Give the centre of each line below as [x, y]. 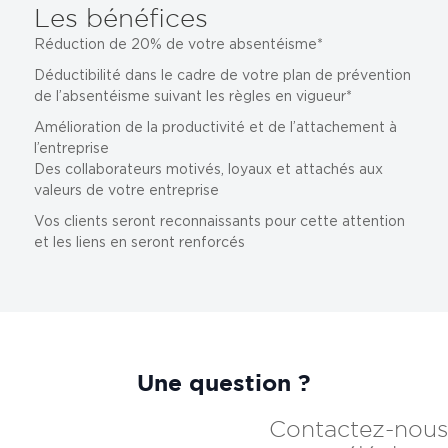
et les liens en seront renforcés [139, 241]
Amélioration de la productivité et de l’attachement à [215, 126]
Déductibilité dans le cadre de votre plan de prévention [222, 74]
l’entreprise [71, 147]
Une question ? [224, 385]
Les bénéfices [120, 19]
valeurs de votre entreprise [126, 189]
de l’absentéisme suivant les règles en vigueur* [192, 95]
